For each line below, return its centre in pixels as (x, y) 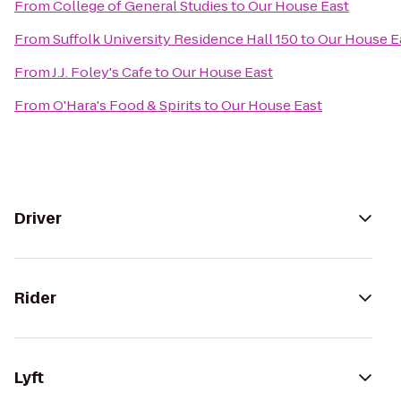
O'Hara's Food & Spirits (127, 105)
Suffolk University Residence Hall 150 (175, 39)
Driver (38, 218)
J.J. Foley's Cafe (102, 72)
